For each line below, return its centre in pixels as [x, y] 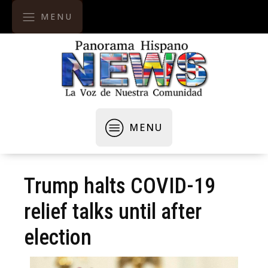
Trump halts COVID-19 [120, 186]
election [58, 237]
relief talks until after [113, 212]
